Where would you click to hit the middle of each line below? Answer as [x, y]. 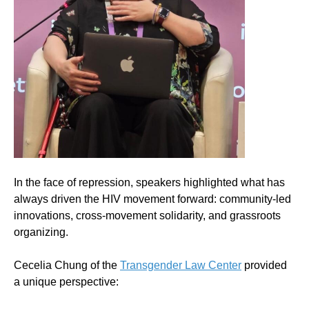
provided [264, 266]
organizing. [41, 232]
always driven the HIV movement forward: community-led [152, 199]
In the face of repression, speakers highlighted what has [149, 183]
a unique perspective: [66, 282]
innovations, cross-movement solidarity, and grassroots [147, 216]
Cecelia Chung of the [67, 266]
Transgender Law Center [181, 266]
